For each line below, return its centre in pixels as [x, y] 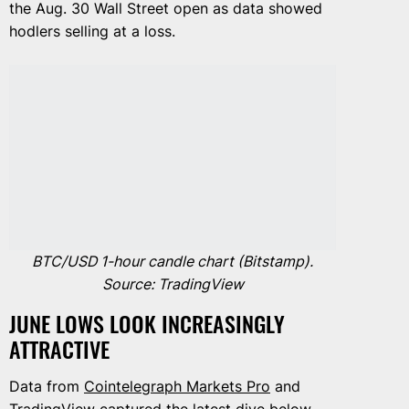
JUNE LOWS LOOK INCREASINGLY [147, 323]
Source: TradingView [173, 283]
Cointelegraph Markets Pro [177, 386]
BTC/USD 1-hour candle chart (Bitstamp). [173, 261]
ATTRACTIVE [59, 348]
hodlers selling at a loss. [92, 31]
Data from [47, 386]
